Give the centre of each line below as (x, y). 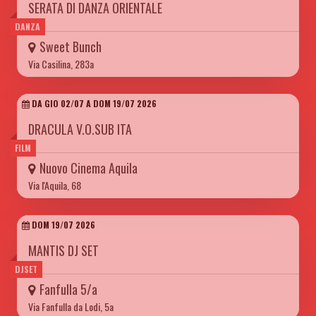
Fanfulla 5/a (68, 289)
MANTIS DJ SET (63, 250)
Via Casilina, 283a (61, 64)
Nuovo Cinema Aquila (89, 168)
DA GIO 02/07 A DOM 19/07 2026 (93, 103)
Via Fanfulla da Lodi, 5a (71, 306)
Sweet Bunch (71, 47)
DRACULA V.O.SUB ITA (80, 129)
